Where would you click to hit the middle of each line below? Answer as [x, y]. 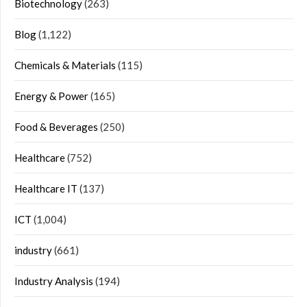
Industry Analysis [54, 281]
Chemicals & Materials [65, 65]
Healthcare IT [46, 188]
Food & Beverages [56, 127]
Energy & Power [51, 96]
